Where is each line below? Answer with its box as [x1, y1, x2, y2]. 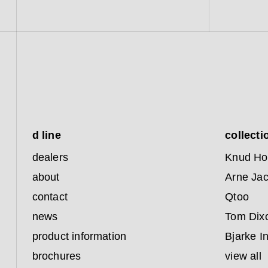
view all [225, 250, 261, 263]
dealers [32, 151, 69, 164]
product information [32, 230, 127, 243]
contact [32, 191, 68, 203]
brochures [32, 250, 81, 263]
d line [32, 129, 61, 142]
